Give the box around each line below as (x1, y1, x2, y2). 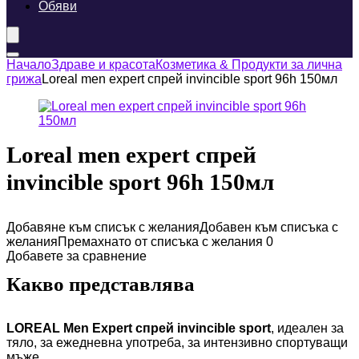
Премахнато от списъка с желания (58, 235, 263, 248)
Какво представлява (6, 273, 195, 295)
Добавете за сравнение (6, 249, 147, 263)
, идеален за (271, 321, 344, 335)
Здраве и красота (51, 58, 155, 71)
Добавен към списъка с (200, 220, 338, 234)
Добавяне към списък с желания (6, 220, 200, 234)
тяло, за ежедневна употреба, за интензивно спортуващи (6, 336, 348, 349)
